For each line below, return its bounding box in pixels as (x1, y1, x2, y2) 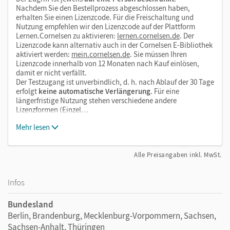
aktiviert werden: (16, 49, 71, 59)
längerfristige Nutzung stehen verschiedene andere (16, 95, 177, 105)
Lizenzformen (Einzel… (16, 104, 88, 114)
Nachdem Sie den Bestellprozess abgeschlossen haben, (16, 3, 190, 13)
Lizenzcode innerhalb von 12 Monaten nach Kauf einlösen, (16, 58, 199, 68)
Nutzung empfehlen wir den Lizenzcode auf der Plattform (16, 21, 195, 31)
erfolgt (16, 86, 37, 96)
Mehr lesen (16, 122, 50, 132)
